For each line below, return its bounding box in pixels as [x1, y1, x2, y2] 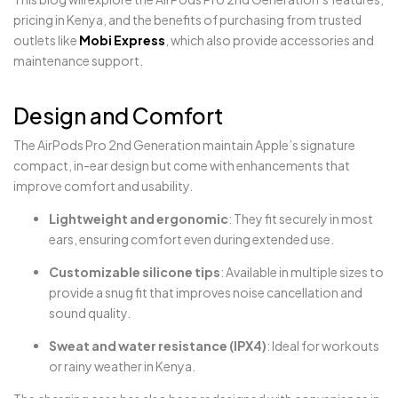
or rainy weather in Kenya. [49, 358, 195, 375]
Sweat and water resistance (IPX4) [49, 338, 267, 354]
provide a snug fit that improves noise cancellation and [49, 284, 362, 301]
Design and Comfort [13, 102, 223, 130]
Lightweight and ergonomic [49, 211, 228, 227]
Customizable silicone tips [49, 264, 220, 281]
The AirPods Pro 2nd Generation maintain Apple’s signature [13, 137, 355, 154]
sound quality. [49, 305, 131, 322]
